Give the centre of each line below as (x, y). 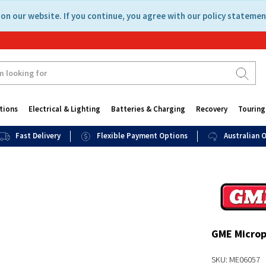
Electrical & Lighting (64, 109)
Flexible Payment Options (142, 136)
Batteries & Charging (148, 109)
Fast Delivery (38, 136)
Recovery (211, 109)
